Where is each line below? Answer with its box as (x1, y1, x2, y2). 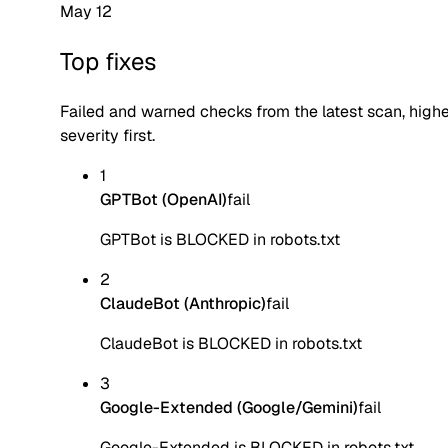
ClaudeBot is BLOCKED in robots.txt (100, 333, 362, 355)
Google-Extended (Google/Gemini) (100, 397, 358, 419)
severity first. (60, 125, 155, 147)
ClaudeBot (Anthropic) (100, 293, 266, 315)
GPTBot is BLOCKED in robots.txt (100, 229, 340, 251)
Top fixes (60, 46, 156, 78)
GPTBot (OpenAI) (100, 189, 227, 211)
